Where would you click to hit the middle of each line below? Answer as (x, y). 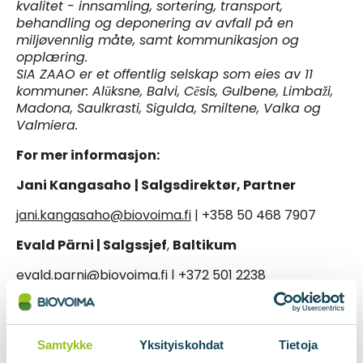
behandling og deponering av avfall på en (155, 23)
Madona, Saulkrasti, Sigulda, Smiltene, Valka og (169, 109)
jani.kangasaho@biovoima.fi (104, 216)
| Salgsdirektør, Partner (215, 186)
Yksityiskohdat (181, 345)
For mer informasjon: (88, 156)
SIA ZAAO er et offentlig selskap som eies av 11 (164, 75)
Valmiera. (47, 126)
